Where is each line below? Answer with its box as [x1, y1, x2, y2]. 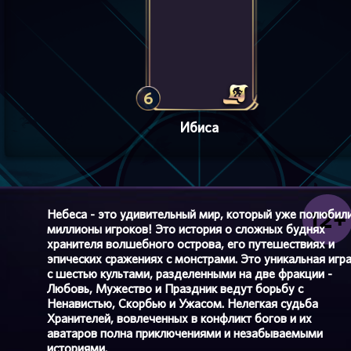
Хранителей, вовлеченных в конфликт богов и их [47, 311, 312, 326]
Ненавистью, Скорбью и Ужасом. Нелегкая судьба [47, 296, 318, 311]
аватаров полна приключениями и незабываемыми [47, 326, 323, 341]
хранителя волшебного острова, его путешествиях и [47, 237, 335, 251]
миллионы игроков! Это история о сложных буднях [47, 222, 325, 237]
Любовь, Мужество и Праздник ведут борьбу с [47, 281, 303, 296]
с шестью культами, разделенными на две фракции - [47, 266, 332, 281]
